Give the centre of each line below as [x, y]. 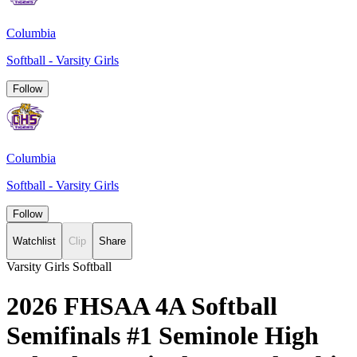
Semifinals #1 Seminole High [163, 335]
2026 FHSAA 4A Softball [142, 306]
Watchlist [34, 241]
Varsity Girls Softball [59, 267]
